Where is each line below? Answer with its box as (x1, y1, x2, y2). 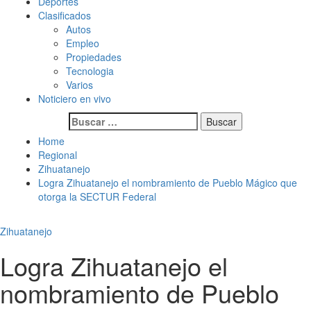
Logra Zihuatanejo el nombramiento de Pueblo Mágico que (38, 176, 297, 190)
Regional (38, 148, 77, 162)
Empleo (66, 36, 99, 50)
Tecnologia (66, 64, 114, 78)
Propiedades (66, 50, 121, 64)
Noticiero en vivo (38, 92, 111, 106)
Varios (66, 78, 93, 92)
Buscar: (68, 112, 105, 126)
